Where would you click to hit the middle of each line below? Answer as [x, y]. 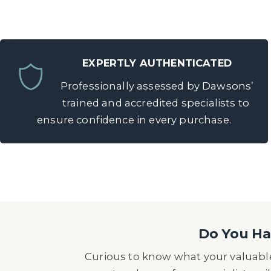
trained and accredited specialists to [156, 103]
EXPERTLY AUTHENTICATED [157, 63]
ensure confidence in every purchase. [134, 120]
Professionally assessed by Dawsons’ [156, 86]
